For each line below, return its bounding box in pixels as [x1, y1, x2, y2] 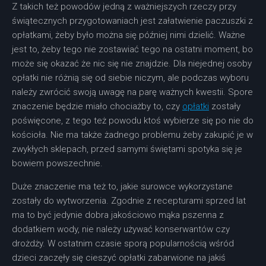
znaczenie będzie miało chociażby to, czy [12, 101, 182, 112]
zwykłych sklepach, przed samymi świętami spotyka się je [12, 144, 242, 155]
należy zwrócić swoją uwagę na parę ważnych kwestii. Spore [12, 87, 253, 98]
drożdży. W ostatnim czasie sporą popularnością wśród [12, 238, 234, 249]
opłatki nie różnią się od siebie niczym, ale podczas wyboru [12, 72, 249, 84]
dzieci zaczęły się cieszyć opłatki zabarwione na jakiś [12, 252, 226, 264]
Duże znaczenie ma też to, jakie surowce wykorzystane [12, 181, 233, 192]
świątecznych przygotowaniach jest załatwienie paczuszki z [12, 15, 253, 27]
